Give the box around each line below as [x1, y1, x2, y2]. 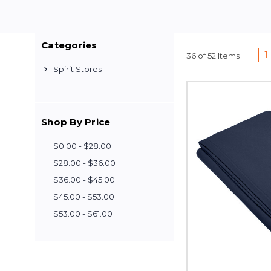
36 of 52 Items [186, 50, 240, 60]
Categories [41, 39, 97, 51]
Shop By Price [41, 116, 111, 128]
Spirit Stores [53, 64, 102, 74]
